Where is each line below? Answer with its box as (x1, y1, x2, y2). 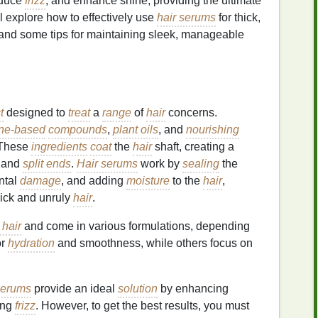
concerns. (165, 106, 217, 119)
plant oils (113, 124, 158, 136)
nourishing (186, 124, 239, 136)
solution (118, 283, 158, 295)
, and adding (61, 175, 126, 187)
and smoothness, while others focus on (55, 237, 253, 249)
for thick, (216, 11, 261, 23)
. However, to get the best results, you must (35, 300, 249, 312)
